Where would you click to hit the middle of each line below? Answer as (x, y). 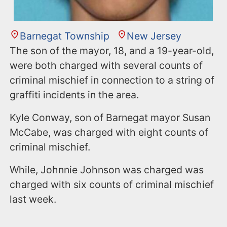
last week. (33, 199)
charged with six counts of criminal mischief (112, 184)
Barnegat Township (64, 36)
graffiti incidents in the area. (74, 94)
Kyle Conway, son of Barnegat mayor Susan (110, 117)
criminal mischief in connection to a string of (112, 80)
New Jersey (154, 36)
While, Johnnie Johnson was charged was (107, 169)
